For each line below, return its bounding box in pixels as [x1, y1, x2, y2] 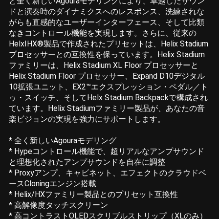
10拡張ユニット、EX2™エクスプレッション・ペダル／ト [9, 82, 208, 91]
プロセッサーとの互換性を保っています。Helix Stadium [9, 49, 205, 59]
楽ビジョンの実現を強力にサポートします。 [9, 114, 165, 124]
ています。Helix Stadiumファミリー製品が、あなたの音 [9, 103, 205, 113]
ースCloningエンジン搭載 [9, 178, 96, 188]
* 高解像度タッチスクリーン [9, 200, 108, 210]
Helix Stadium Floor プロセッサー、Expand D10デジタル [9, 71, 205, 81]
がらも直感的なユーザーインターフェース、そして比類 [9, 17, 204, 27]
